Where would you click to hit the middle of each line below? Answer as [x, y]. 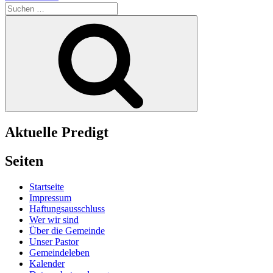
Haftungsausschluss [67, 208]
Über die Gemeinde [67, 230]
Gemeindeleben [59, 252]
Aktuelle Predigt [57, 132]
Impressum [50, 197]
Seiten [24, 161]
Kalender [47, 263]
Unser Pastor [54, 241]
